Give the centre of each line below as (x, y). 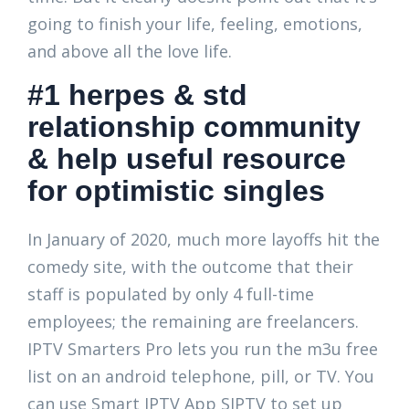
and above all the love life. (130, 51)
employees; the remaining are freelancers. (193, 321)
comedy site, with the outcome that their (190, 267)
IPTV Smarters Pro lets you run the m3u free (203, 349)
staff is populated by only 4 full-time (171, 294)
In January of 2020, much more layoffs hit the (204, 239)
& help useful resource (187, 159)
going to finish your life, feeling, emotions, (195, 24)
